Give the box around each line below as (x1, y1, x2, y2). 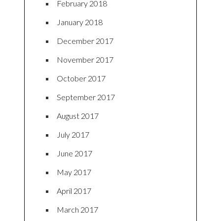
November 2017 (57, 55, 113, 65)
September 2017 (57, 92, 115, 102)
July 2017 (57, 130, 89, 140)
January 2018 (57, 17, 103, 27)
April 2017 (57, 186, 91, 196)
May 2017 (57, 167, 91, 177)
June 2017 (57, 148, 92, 158)
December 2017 (57, 36, 113, 46)
